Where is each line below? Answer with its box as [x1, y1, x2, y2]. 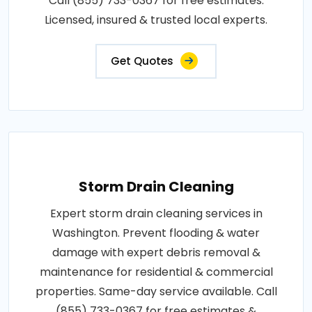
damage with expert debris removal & [52, 244, 260, 260]
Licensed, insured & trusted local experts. [45, 11, 267, 28]
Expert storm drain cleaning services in [49, 205, 263, 221]
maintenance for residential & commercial [39, 263, 273, 280]
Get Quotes [111, 53, 173, 68]
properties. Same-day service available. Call [35, 283, 277, 299]
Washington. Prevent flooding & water [52, 224, 260, 241]
